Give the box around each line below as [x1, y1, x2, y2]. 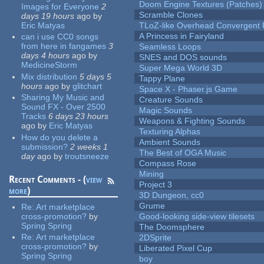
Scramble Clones [139, 10, 203, 20]
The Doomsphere [139, 222, 205, 232]
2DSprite [139, 233, 172, 243]
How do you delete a [21, 132, 98, 142]
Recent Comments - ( [9, 173, 87, 185]
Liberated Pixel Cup [139, 243, 213, 253]
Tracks [21, 111, 47, 121]
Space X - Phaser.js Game [139, 84, 238, 94]
